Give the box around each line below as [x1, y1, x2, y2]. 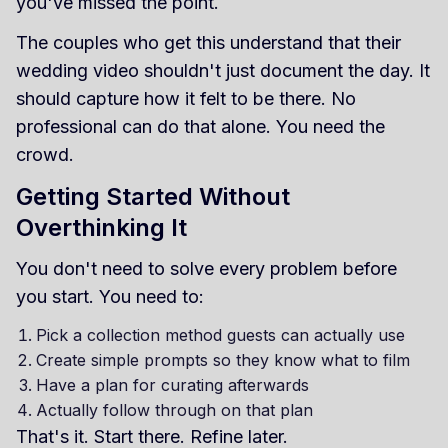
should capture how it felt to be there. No [16, 88, 356, 110]
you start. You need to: [16, 286, 204, 308]
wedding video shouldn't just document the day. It [16, 60, 430, 82]
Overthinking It [16, 213, 187, 243]
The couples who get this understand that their [16, 32, 401, 54]
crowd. [16, 144, 74, 166]
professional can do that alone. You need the [16, 116, 385, 138]
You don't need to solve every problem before [16, 258, 397, 280]
